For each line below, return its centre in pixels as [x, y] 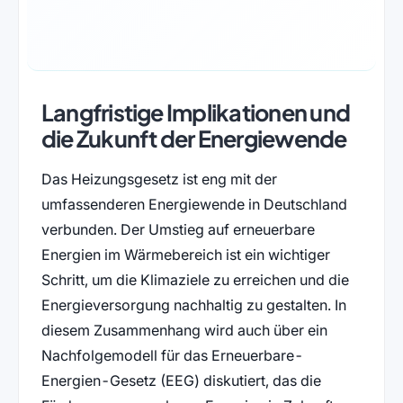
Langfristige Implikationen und [196, 113]
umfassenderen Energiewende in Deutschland [194, 205]
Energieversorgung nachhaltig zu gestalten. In [193, 305]
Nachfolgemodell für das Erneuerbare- [172, 356]
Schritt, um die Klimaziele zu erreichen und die [195, 280]
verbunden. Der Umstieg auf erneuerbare [178, 230]
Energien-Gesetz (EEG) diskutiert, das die [181, 381]
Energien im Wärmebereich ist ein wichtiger [185, 255]
